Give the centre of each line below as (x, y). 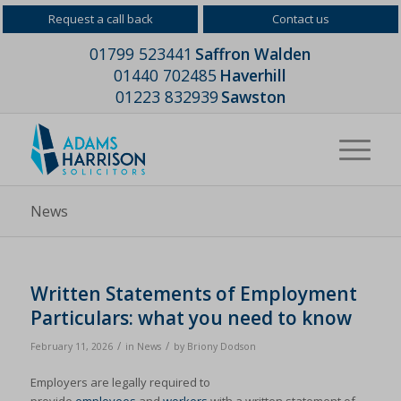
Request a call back (100, 19)
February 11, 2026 (71, 346)
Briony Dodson (221, 346)
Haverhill (253, 75)
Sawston (253, 97)
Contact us (301, 19)
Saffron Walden (253, 54)
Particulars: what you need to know (191, 318)
